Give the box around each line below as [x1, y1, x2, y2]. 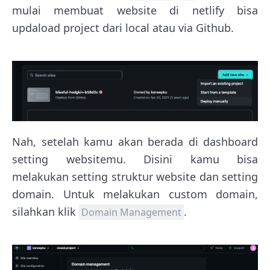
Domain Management [81, 206, 181, 219]
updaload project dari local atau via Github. [12, 20, 234, 35]
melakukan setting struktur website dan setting [12, 169, 258, 184]
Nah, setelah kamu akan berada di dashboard [12, 134, 258, 149]
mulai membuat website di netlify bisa [12, 2, 258, 17]
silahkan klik [12, 204, 79, 219]
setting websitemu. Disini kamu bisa [12, 152, 258, 167]
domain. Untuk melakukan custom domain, [12, 187, 258, 202]
